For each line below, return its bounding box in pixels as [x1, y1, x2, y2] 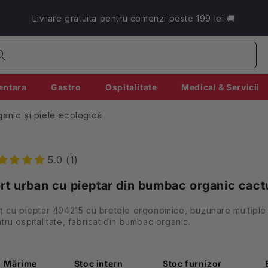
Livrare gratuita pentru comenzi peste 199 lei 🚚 [32, 13, 236, 23]
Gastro [51, 81, 81, 92]
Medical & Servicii [181, 81, 260, 92]
